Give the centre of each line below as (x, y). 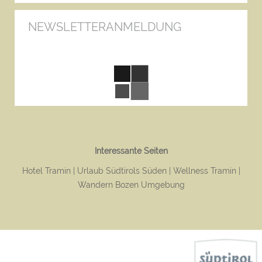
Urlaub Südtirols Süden (122, 171)
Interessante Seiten (131, 151)
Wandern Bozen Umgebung (131, 185)
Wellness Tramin (204, 171)
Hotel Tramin (46, 171)
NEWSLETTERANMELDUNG (105, 27)
